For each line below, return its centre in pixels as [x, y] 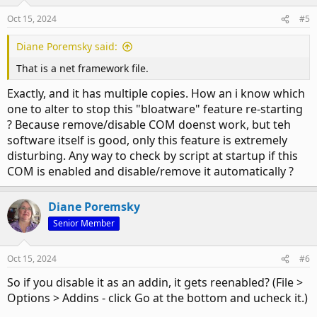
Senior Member [84, 224]
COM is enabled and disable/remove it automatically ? [150, 172]
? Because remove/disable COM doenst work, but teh [149, 125]
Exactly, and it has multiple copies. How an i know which [156, 94]
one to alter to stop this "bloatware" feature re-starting [155, 109]
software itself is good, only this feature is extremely [147, 140]
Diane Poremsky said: [67, 47]
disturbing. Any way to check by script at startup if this [152, 156]
